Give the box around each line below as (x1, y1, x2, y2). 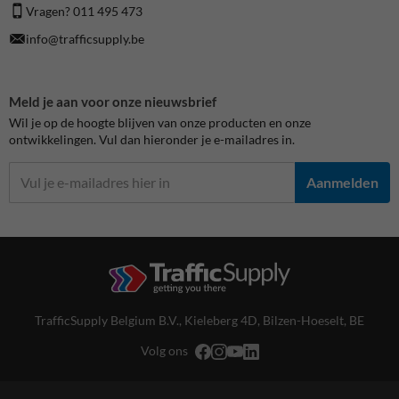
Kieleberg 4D (184, 312, 257, 328)
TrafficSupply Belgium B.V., (35, 312, 184, 328)
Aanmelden (306, 174, 379, 191)
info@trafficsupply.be (26, 30, 145, 46)
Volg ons (140, 343, 188, 359)
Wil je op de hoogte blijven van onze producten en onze (9, 114, 311, 130)
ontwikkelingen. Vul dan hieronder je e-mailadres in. (9, 131, 295, 147)
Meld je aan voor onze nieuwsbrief (9, 93, 216, 110)
